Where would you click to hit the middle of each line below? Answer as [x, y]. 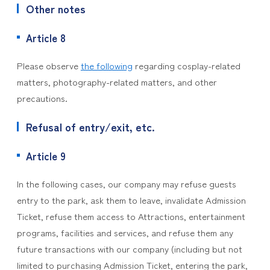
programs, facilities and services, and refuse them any [125, 232]
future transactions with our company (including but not [129, 249]
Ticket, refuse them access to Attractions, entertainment [131, 216]
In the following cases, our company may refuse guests [126, 184]
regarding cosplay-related [186, 65]
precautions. [42, 98]
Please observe [49, 65]
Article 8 [46, 38]
